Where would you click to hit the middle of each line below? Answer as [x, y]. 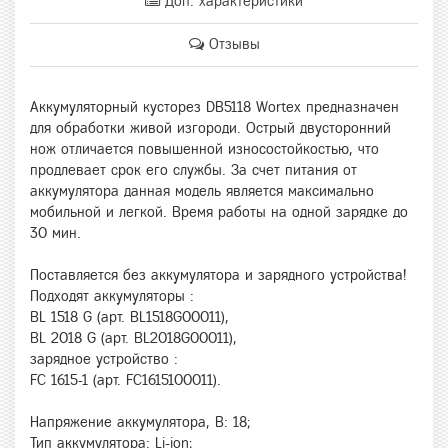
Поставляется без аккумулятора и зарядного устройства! [218, 274]
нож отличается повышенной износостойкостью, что [204, 148]
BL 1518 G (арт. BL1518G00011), [129, 316]
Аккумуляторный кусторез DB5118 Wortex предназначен [214, 106]
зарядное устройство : [104, 358]
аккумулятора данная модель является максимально [202, 190]
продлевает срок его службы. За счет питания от [193, 169]
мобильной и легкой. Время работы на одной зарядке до [219, 211]
